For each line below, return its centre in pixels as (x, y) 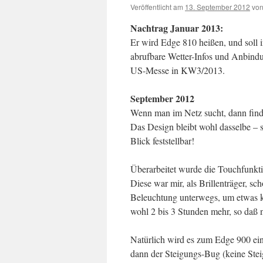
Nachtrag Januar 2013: (177, 28)
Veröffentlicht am (157, 7)
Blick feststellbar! (162, 141)
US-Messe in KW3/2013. (178, 70)
